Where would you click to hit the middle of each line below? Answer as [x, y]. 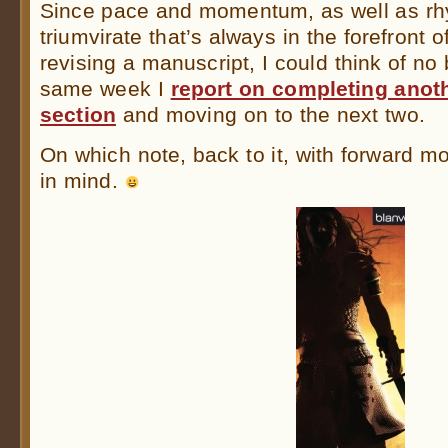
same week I [105, 89]
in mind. [82, 180]
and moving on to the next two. [270, 115]
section [78, 115]
